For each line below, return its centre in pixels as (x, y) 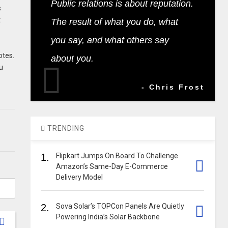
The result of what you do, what (115, 22)
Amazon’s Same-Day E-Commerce (112, 166)
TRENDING (65, 128)
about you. (73, 59)
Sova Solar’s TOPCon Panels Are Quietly (120, 206)
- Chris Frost (173, 87)
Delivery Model (80, 177)
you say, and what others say (110, 40)
